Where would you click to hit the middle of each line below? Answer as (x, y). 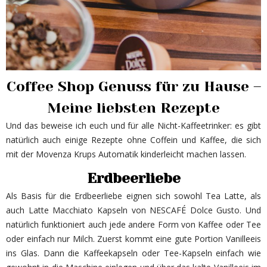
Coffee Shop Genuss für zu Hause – (133, 86)
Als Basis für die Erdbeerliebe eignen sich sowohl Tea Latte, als (133, 195)
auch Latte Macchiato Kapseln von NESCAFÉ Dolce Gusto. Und (133, 210)
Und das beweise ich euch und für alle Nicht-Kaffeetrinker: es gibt (133, 125)
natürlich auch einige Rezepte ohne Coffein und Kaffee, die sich (133, 139)
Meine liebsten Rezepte (133, 108)
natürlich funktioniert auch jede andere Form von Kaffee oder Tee (133, 224)
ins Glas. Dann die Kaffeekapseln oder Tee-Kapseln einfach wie (133, 253)
